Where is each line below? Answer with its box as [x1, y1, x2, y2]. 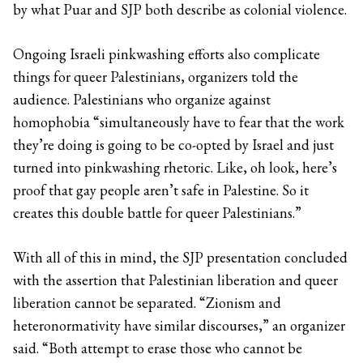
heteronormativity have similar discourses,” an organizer [13, 316, 345, 335]
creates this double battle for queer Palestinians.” [13, 203, 301, 222]
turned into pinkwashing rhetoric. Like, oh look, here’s [13, 158, 337, 177]
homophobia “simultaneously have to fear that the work [13, 113, 344, 131]
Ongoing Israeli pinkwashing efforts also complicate [13, 45, 320, 63]
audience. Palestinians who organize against [13, 90, 271, 109]
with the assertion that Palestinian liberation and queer [13, 271, 338, 289]
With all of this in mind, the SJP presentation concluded [13, 248, 348, 267]
